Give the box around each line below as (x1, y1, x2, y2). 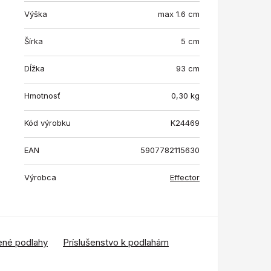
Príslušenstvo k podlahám (63, 237, 169, 249)
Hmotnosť (24, 91, 60, 101)
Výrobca (24, 172, 56, 183)
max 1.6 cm (158, 9, 200, 19)
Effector (170, 172, 200, 183)
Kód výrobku (24, 118, 71, 128)
